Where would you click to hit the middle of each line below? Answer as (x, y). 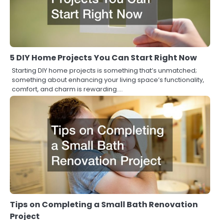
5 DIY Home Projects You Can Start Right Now (103, 58)
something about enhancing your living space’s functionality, (108, 80)
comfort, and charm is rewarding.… (67, 89)
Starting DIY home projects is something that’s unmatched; (104, 71)
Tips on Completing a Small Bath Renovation (104, 205)
